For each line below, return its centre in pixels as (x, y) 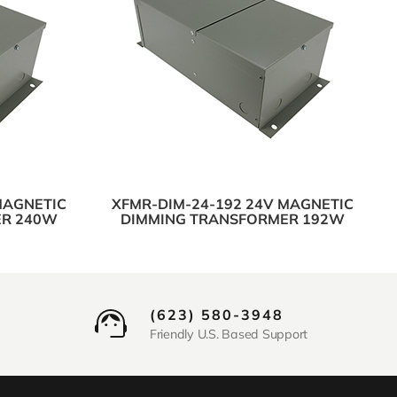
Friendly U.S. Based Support (229, 335)
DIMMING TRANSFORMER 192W (232, 219)
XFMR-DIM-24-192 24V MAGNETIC (232, 204)
